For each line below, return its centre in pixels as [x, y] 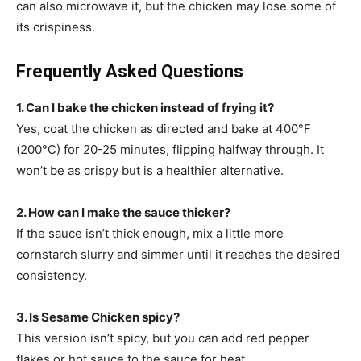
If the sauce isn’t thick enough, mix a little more [150, 234]
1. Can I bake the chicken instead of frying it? [145, 108]
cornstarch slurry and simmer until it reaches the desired [178, 255]
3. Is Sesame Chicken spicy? [98, 317]
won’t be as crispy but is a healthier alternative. [150, 171]
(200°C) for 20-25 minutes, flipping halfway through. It [170, 150]
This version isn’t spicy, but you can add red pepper [163, 338]
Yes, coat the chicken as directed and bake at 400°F [164, 129]
